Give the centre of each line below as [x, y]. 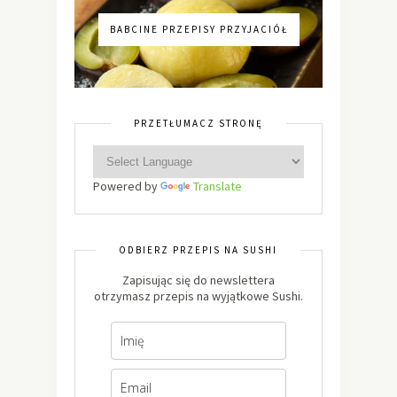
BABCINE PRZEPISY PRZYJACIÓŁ [198, 29]
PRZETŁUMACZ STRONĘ [198, 123]
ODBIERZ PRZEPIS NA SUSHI [198, 249]
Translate [218, 186]
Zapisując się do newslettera [198, 280]
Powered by [127, 186]
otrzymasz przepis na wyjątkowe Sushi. [198, 296]
